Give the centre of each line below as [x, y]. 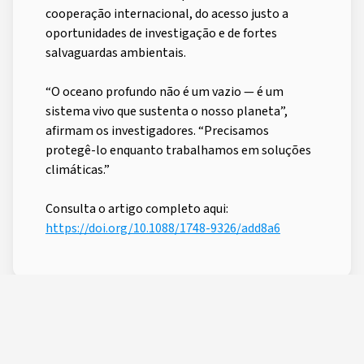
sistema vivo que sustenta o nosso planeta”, [167, 111]
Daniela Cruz [95, 334]
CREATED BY [59, 310]
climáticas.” [78, 169]
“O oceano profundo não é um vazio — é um [165, 91]
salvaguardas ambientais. [117, 52]
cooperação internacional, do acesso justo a [167, 13]
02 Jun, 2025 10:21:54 [277, 327]
